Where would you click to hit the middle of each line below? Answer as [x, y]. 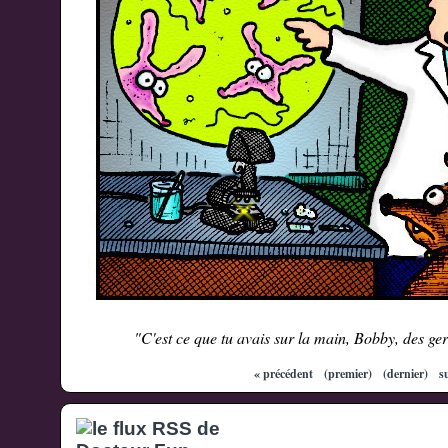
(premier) [348, 373]
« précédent [283, 373]
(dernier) [405, 373]
